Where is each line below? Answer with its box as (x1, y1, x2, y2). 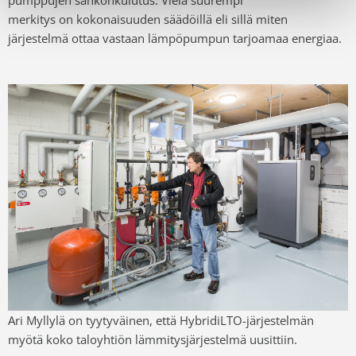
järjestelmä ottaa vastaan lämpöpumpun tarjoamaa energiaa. (8, 30, 342, 46)
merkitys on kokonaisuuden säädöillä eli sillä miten (8, 11, 288, 27)
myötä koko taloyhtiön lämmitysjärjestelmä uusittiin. (8, 331, 297, 348)
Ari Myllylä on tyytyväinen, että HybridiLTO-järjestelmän (8, 312, 314, 329)
